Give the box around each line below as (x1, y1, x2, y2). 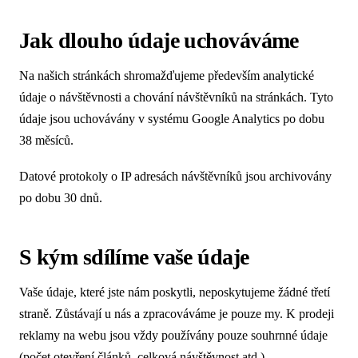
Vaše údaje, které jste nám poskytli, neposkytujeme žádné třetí (19, 285, 330, 300)
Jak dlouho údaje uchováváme (19, 27, 299, 53)
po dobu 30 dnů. (19, 190, 102, 205)
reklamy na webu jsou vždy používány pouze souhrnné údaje (19, 328, 328, 343)
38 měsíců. (19, 133, 74, 147)
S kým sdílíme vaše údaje (19, 245, 249, 270)
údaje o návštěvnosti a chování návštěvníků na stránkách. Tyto (19, 89, 333, 104)
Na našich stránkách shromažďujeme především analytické (19, 68, 314, 82)
